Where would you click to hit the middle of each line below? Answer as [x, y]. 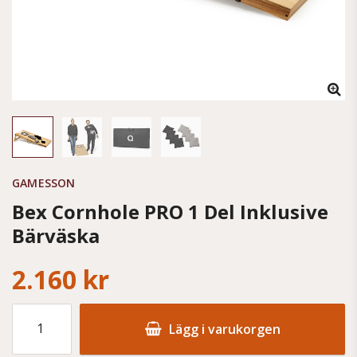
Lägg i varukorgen [223, 329]
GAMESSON [44, 183]
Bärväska [56, 235]
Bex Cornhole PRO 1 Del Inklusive [170, 212]
